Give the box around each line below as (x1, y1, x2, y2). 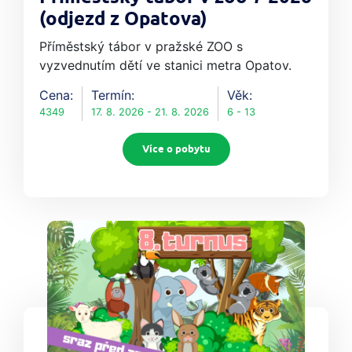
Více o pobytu (141, 142, 211, 157)
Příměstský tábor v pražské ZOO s (39, 38, 243, 55)
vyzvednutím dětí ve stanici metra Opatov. (39, 57, 291, 74)
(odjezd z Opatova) (39, 7, 207, 33)
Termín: (91, 87, 134, 104)
